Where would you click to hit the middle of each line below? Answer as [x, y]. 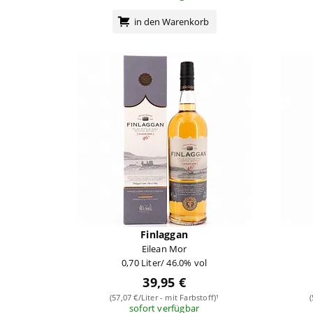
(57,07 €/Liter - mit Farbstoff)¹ [164, 297]
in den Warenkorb [171, 21]
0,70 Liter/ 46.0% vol [165, 262]
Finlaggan [165, 234]
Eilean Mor [164, 248]
